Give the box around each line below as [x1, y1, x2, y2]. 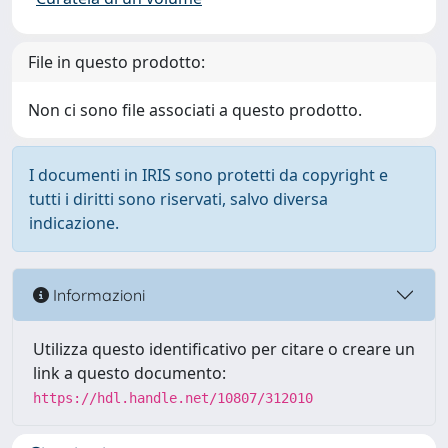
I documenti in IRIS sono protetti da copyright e [29, 164, 388, 186]
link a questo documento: [33, 362, 226, 384]
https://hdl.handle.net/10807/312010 [33, 390, 313, 406]
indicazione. [29, 212, 119, 234]
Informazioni [49, 284, 145, 305]
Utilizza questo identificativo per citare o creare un [33, 338, 415, 360]
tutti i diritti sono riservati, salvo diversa [29, 188, 328, 210]
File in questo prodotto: [28, 51, 205, 73]
